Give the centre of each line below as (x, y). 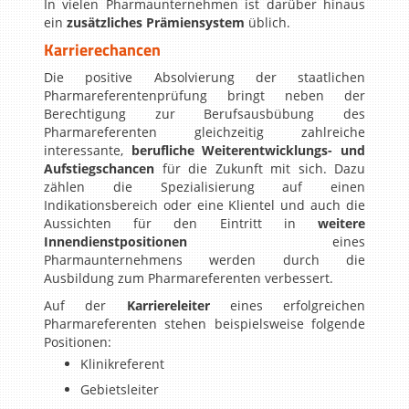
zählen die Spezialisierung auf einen (204, 187)
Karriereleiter (168, 305)
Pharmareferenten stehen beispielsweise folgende (204, 324)
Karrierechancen (102, 50)
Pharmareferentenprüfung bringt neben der (204, 95)
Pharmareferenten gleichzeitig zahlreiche (204, 132)
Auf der (85, 305)
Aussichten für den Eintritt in (181, 223)
